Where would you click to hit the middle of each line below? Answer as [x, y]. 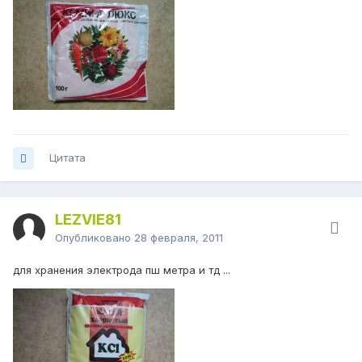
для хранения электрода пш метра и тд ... [122, 270]
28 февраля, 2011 [179, 238]
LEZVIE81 [88, 220]
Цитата [67, 158]
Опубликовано [95, 238]
